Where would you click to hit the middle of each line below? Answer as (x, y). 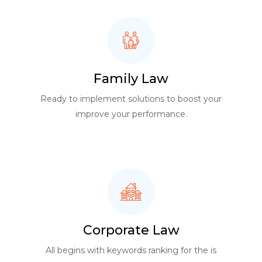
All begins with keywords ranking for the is (131, 250)
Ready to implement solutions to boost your (131, 99)
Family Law (131, 79)
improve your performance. (131, 114)
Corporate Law (131, 230)
